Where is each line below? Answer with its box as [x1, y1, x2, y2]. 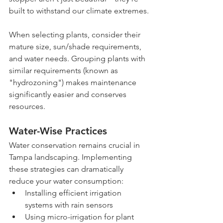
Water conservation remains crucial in [9, 140, 142, 150]
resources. [9, 102, 45, 111]
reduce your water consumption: [9, 176, 123, 186]
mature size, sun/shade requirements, [9, 42, 143, 52]
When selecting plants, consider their [9, 30, 142, 40]
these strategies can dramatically [9, 164, 125, 174]
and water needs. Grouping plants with [9, 54, 147, 64]
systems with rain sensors [25, 200, 113, 210]
